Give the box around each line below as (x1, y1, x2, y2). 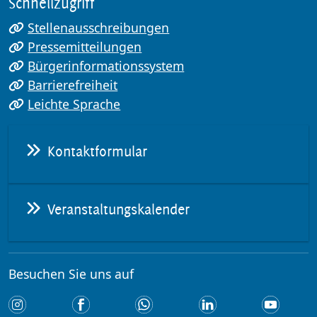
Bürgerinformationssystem (28, 57, 185, 74)
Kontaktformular (42, 142, 148, 160)
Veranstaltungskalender (42, 200, 190, 218)
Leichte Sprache (28, 95, 121, 113)
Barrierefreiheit (28, 76, 118, 93)
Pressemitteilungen (28, 38, 142, 55)
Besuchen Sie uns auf (8, 265, 134, 282)
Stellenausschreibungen (28, 18, 170, 36)
